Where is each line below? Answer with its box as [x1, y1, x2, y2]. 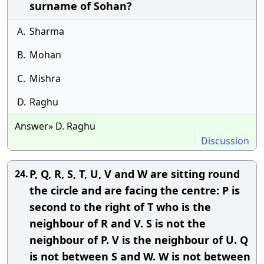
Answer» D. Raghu [15, 120, 95, 133]
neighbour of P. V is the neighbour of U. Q [29, 233, 248, 247]
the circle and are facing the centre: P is [29, 183, 240, 197]
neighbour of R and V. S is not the [29, 216, 206, 230]
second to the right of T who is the [29, 200, 211, 214]
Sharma [29, 25, 64, 38]
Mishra [29, 72, 61, 85]
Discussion [201, 134, 249, 147]
